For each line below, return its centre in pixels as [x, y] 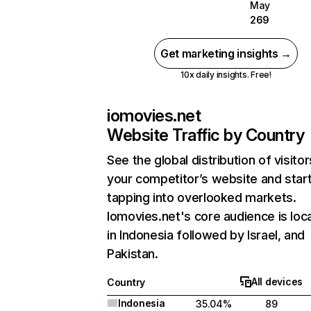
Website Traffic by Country [206, 135]
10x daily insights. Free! [226, 75]
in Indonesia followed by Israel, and [206, 235]
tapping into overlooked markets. [202, 197]
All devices [277, 281]
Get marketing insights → [226, 53]
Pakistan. [133, 254]
